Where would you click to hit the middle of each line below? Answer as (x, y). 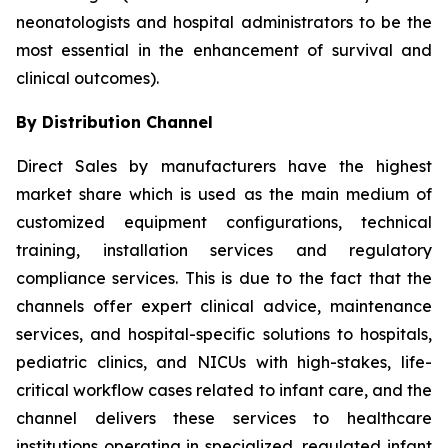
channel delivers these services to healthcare (224, 417)
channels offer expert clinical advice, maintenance (224, 305)
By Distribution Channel (114, 121)
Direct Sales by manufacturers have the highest (224, 165)
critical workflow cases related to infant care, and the (224, 389)
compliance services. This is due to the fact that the (224, 277)
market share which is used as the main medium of (224, 193)
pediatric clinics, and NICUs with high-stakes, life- (224, 361)
